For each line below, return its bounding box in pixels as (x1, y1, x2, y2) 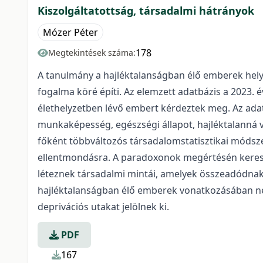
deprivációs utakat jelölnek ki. (38, 200, 169, 213)
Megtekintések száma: (48, 47, 136, 58)
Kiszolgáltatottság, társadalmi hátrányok (38, 4, 254, 18)
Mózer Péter (43, 26, 98, 39)
